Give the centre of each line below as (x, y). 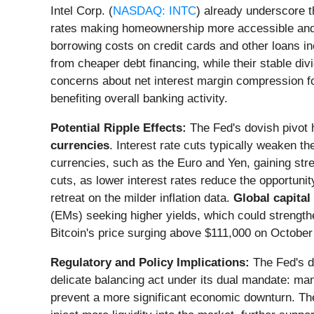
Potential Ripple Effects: (118, 128)
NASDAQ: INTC (155, 11)
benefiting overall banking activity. (139, 99)
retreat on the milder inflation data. (142, 198)
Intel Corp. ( (82, 11)
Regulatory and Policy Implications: (150, 263)
